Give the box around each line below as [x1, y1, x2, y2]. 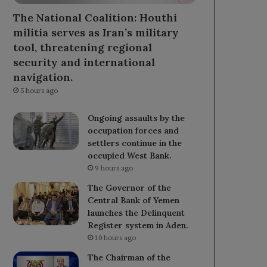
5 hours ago [20, 86, 58, 95]
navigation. [13, 70, 73, 84]
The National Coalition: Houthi [13, 10, 178, 24]
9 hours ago [95, 163, 133, 172]
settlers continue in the [88, 137, 182, 148]
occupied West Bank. [88, 150, 172, 161]
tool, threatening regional [13, 40, 153, 54]
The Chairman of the [88, 252, 171, 263]
